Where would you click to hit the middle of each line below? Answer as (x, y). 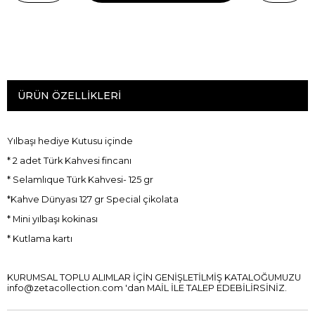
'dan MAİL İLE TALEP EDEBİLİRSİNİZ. (205, 288)
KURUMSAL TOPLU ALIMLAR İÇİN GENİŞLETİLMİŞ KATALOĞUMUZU (154, 278)
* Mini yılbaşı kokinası (52, 219)
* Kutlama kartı (40, 238)
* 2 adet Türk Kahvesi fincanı (69, 160)
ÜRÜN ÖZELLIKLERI (69, 96)
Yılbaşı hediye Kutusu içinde (71, 141)
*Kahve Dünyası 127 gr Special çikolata (93, 200)
